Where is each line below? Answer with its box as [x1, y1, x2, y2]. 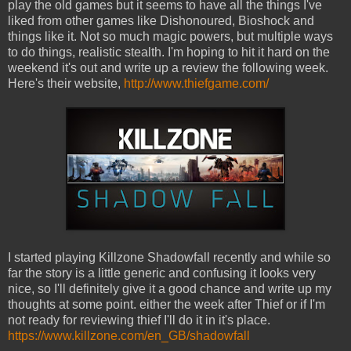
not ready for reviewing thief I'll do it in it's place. [8, 313, 270, 327]
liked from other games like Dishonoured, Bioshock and [8, 14, 314, 28]
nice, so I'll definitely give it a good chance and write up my [8, 282, 331, 296]
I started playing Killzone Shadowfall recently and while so [8, 251, 331, 265]
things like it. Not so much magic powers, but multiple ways [8, 30, 333, 44]
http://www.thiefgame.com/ [124, 77, 269, 91]
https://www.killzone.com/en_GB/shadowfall [8, 329, 250, 343]
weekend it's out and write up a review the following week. [8, 61, 328, 75]
